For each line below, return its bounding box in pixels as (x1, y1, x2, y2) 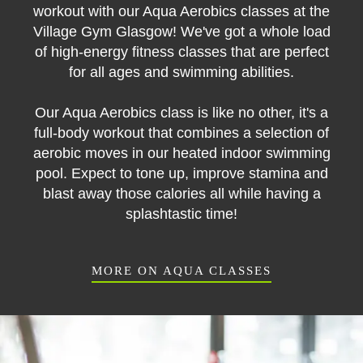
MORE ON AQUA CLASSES (92, 264, 271, 277)
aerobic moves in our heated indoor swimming (32, 145, 331, 161)
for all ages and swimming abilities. (69, 64, 294, 80)
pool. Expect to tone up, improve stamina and (35, 165, 328, 181)
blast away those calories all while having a (42, 186, 321, 202)
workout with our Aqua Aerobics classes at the (33, 3, 330, 19)
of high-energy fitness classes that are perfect (34, 44, 329, 60)
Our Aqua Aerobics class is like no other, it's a (35, 105, 328, 121)
